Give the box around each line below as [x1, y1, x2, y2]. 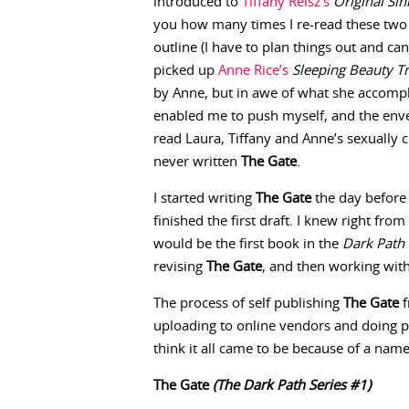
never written [153, 155, 241, 169]
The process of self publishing [153, 297, 343, 310]
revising [153, 260, 206, 274]
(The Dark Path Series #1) [213, 379, 371, 393]
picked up [153, 64, 218, 78]
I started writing [153, 192, 256, 205]
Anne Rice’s [218, 64, 288, 78]
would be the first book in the [153, 237, 342, 251]
